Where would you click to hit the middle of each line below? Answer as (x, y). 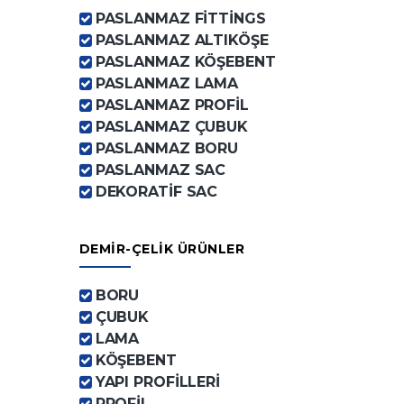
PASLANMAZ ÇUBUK (171, 127)
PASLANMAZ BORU (167, 148)
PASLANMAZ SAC (161, 170)
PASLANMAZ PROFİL (172, 105)
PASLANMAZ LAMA (167, 83)
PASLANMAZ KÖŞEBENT (185, 62)
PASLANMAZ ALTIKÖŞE (182, 40)
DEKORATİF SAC (156, 192)
